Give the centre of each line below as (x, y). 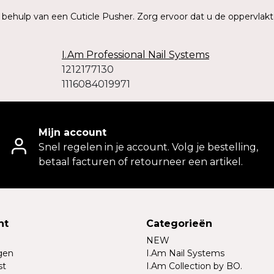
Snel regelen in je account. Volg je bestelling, (148, 147)
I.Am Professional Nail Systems (135, 55)
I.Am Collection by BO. (194, 266)
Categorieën (179, 224)
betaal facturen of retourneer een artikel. (141, 162)
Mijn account (72, 133)
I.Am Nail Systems (185, 254)
